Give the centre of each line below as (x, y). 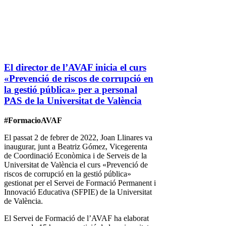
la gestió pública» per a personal (71, 89)
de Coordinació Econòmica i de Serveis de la (75, 155)
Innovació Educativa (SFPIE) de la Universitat (78, 192)
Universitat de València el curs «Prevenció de (76, 164)
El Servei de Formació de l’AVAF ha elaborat (76, 218)
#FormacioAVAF (33, 120)
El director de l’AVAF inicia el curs (75, 67)
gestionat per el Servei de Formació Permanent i (80, 183)
